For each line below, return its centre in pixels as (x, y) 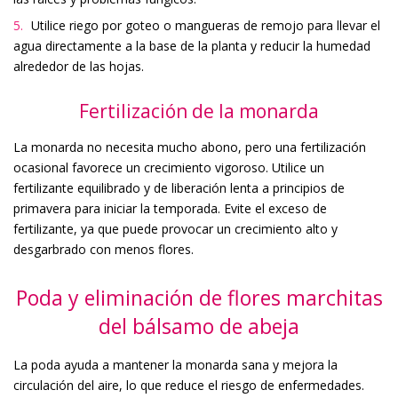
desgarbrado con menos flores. (103, 249)
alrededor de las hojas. (79, 66)
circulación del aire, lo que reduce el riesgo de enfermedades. (189, 385)
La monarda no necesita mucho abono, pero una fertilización (190, 147)
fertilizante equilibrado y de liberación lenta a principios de (179, 187)
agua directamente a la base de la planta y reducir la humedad (192, 45)
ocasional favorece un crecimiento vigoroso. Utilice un (169, 167)
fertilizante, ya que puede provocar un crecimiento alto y (175, 228)
